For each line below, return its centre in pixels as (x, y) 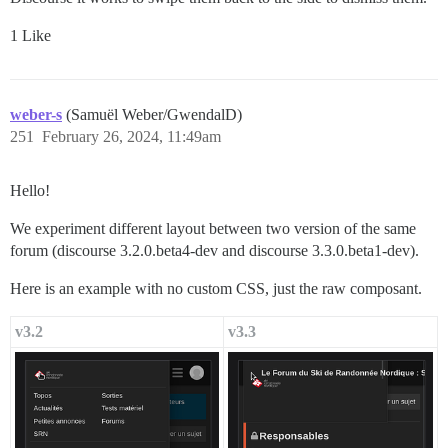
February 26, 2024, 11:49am (131, 136)
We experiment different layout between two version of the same (213, 228)
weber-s (36, 114)
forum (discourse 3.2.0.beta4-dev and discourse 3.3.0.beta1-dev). (214, 250)
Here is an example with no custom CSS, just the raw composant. (216, 288)
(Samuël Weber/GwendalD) (154, 114)
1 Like (30, 35)
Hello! (30, 190)
